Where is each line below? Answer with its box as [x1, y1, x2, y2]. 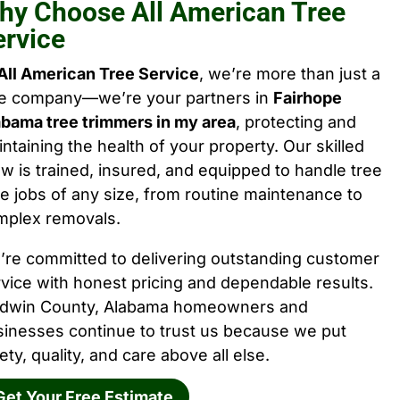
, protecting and [235, 112, 356, 132]
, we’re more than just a [198, 64, 380, 84]
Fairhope [272, 88, 342, 108]
